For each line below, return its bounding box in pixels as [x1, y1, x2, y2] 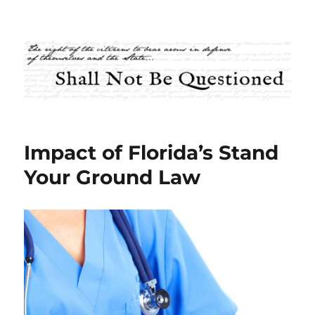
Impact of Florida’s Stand [24, 141, 279, 165]
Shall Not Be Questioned [24, 30, 234, 49]
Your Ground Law [24, 165, 201, 190]
